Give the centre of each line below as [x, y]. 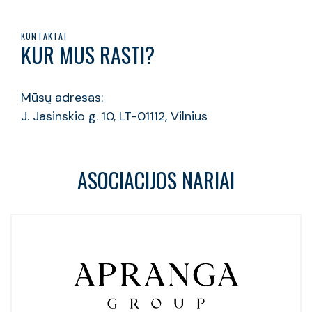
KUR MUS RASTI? [88, 55]
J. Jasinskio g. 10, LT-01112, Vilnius [114, 117]
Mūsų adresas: [62, 98]
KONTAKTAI [44, 36]
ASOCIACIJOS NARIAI [156, 180]
